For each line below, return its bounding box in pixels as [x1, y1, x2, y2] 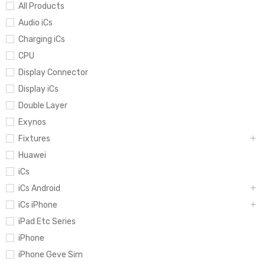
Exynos [18, 117, 46, 128]
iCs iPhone [18, 200, 57, 211]
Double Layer [18, 101, 67, 111]
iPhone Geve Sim [18, 250, 83, 260]
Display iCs [18, 84, 59, 95]
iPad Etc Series [18, 216, 76, 227]
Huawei [18, 150, 46, 161]
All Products [18, 1, 64, 12]
